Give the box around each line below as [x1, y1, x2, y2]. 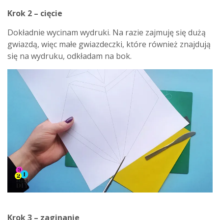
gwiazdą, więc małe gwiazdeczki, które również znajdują [7, 39, 211, 50]
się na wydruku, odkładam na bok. [7, 51, 132, 61]
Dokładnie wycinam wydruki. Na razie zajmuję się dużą [7, 27, 206, 38]
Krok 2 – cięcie [7, 8, 62, 19]
